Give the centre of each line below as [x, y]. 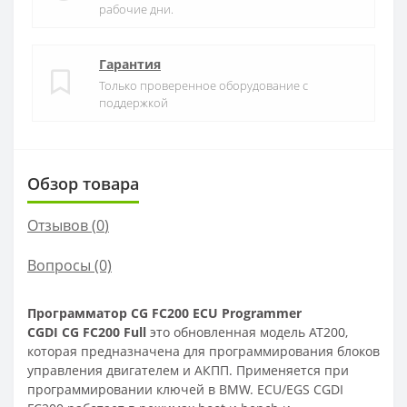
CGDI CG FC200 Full [89, 332]
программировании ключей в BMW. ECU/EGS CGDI [185, 389]
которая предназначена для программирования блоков [203, 351]
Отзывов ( [62, 225]
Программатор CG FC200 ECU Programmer [166, 313]
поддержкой [134, 102]
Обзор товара [83, 183]
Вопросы [59, 265]
